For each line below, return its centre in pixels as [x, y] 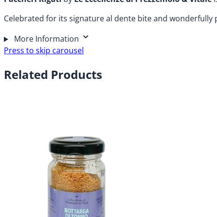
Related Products [53, 75]
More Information [46, 39]
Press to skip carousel [44, 51]
